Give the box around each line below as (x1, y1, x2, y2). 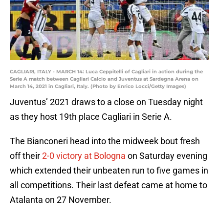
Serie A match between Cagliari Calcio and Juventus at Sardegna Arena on (10, 76, 198, 83)
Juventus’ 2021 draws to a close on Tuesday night (10, 97, 203, 108)
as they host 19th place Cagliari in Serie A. (10, 111, 172, 122)
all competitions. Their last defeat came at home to (10, 180, 207, 191)
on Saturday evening (126, 151, 207, 161)
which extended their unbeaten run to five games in (10, 165, 208, 176)
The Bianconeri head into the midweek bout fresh (10, 136, 200, 147)
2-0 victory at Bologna (42, 151, 126, 161)
